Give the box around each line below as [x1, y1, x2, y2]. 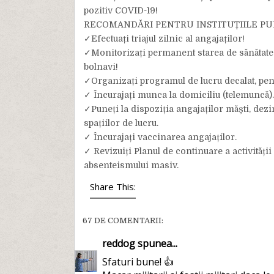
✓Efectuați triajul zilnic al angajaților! [83, 34, 245, 44]
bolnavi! [83, 62, 118, 72]
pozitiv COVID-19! [83, 6, 158, 16]
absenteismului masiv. [83, 160, 179, 171]
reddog [102, 237, 135, 251]
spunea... [135, 237, 177, 251]
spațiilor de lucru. [83, 118, 158, 128]
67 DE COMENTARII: [82, 216, 163, 226]
